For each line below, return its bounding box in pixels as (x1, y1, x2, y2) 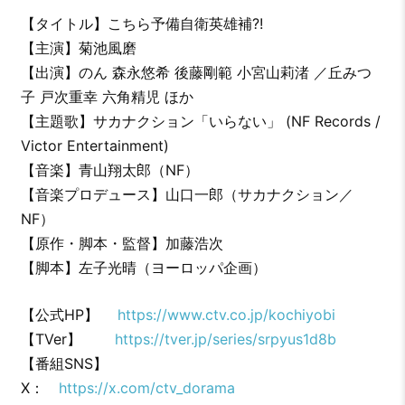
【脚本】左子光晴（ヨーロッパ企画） (20, 259, 267, 278)
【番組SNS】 (20, 354, 108, 373)
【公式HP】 (20, 306, 118, 325)
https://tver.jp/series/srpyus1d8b (114, 330, 336, 349)
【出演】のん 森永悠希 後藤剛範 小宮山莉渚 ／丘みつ (20, 63, 372, 82)
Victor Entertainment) (20, 137, 169, 155)
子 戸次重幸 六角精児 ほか (20, 88, 193, 107)
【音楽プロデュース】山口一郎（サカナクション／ (20, 185, 353, 204)
